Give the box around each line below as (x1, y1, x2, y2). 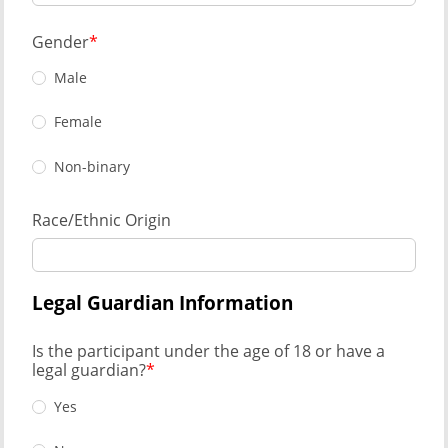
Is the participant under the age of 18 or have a (32, 340, 385, 363)
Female (54, 112, 102, 132)
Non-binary (54, 156, 130, 176)
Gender (32, 30, 89, 53)
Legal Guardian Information (32, 289, 293, 317)
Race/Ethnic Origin (32, 208, 171, 231)
